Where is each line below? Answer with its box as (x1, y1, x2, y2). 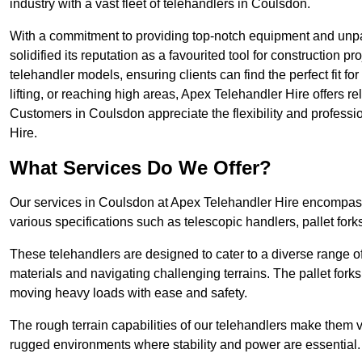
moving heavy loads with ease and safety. (10, 286, 247, 301)
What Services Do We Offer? (10, 157, 271, 179)
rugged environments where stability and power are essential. (10, 338, 360, 352)
